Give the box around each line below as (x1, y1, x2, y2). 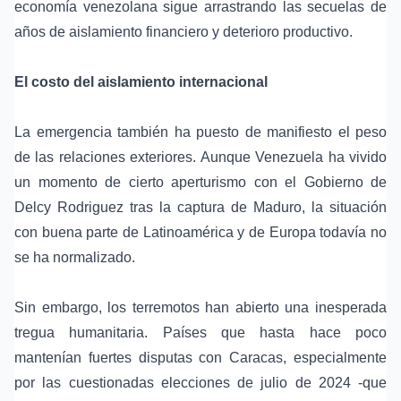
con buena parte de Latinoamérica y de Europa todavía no (14, 225, 387, 241)
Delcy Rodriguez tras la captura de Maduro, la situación (14, 200, 387, 216)
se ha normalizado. (14, 250, 135, 266)
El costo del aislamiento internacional (14, 74, 268, 90)
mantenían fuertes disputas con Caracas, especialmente (14, 350, 387, 366)
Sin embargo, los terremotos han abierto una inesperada (14, 300, 387, 316)
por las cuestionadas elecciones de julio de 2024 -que (14, 375, 387, 391)
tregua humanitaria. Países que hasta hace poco (14, 325, 387, 341)
